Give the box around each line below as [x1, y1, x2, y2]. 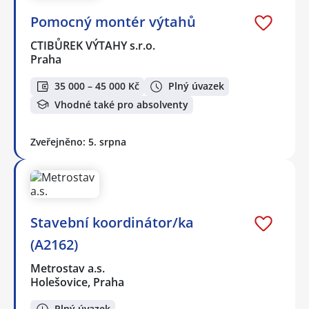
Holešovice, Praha [30, 275, 124, 290]
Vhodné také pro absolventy [54, 97, 188, 111]
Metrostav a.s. [30, 261, 106, 277]
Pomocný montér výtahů [30, 12, 196, 31]
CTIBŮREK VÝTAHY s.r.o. [30, 37, 157, 53]
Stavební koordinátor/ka [30, 213, 194, 232]
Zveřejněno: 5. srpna [30, 135, 126, 149]
